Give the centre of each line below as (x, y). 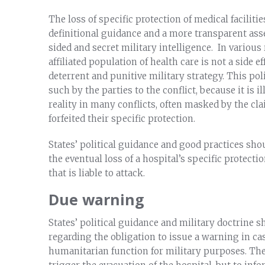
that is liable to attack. (97, 173)
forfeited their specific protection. (122, 119)
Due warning (96, 200)
